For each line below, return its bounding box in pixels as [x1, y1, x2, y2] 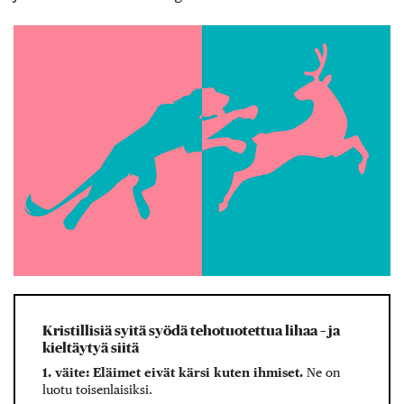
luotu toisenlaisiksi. [42, 381, 152, 397]
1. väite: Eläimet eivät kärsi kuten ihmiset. [42, 364, 307, 380]
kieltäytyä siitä [42, 340, 139, 355]
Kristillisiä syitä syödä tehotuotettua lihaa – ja [42, 323, 340, 338]
